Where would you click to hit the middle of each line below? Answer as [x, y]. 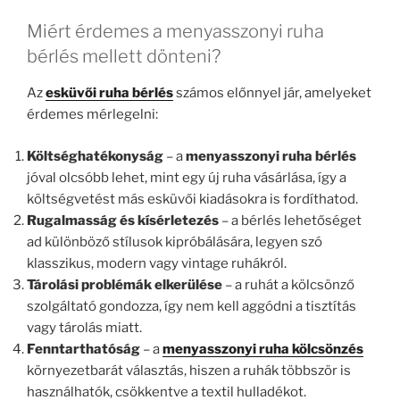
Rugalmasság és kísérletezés [123, 220]
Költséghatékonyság [95, 156]
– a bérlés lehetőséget [290, 220]
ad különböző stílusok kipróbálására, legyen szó [175, 242]
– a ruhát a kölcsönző [288, 284]
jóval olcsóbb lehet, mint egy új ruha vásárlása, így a [187, 177]
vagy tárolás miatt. [84, 327]
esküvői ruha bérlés [109, 93]
